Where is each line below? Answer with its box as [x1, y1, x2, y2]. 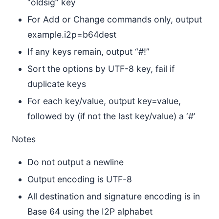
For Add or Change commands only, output [27, 14, 202, 24]
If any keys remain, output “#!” [27, 46, 150, 57]
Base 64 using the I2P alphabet [27, 206, 153, 217]
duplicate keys [27, 79, 86, 89]
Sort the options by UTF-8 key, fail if [27, 64, 175, 74]
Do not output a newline [27, 157, 124, 167]
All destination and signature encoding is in [27, 191, 200, 201]
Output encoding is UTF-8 [27, 174, 132, 184]
